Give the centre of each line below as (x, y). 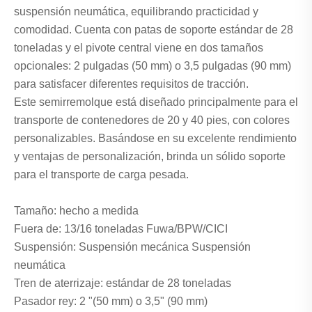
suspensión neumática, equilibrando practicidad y (136, 12)
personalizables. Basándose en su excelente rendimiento (155, 139)
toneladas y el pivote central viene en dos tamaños (139, 48)
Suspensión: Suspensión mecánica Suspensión (132, 247)
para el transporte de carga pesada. (101, 175)
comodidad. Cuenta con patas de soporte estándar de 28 (154, 30)
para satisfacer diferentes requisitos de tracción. (131, 84)
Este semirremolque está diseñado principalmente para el (156, 102)
